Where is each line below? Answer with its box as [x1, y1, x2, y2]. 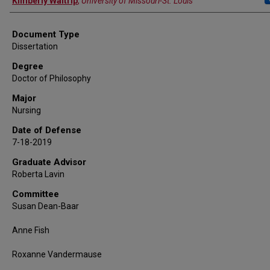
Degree [12, 61, 43, 72]
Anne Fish [12, 225, 49, 235]
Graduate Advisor [12, 157, 86, 168]
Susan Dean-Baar [12, 201, 79, 211]
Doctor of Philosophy [12, 74, 91, 83]
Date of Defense [12, 125, 81, 136]
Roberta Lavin [12, 169, 64, 179]
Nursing [12, 105, 41, 115]
